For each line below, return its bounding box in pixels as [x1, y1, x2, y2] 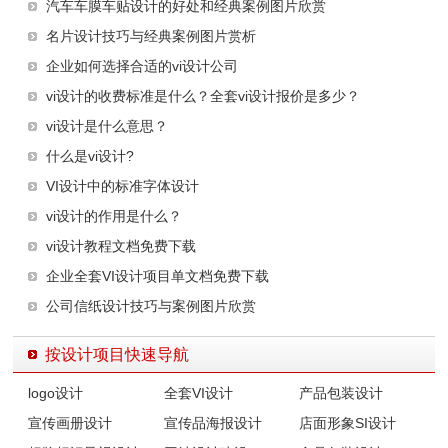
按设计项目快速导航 [45, 345, 190, 363]
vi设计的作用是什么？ [46, 207, 183, 224]
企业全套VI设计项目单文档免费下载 [46, 267, 270, 284]
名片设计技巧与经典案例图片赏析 [46, 27, 257, 44]
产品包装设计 [299, 384, 384, 401]
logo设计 [28, 384, 84, 401]
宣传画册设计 [28, 414, 113, 431]
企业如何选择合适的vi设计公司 [46, 57, 239, 74]
